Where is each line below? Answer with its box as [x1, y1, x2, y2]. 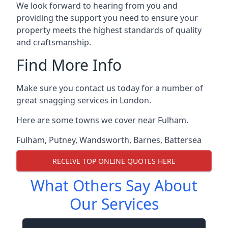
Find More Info [16, 54, 122, 75]
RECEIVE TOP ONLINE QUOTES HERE [52, 156, 176, 166]
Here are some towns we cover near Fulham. [16, 115, 188, 126]
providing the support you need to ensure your [16, 12, 198, 23]
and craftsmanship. [16, 37, 91, 48]
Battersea [164, 134, 202, 146]
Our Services [69, 193, 159, 214]
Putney [49, 134, 75, 146]
